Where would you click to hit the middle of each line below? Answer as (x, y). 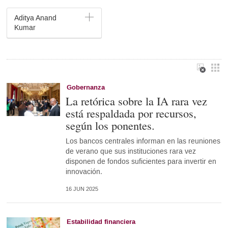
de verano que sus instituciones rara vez (131, 152)
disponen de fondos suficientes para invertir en (141, 162)
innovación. (84, 172)
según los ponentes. (110, 125)
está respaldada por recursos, (131, 113)
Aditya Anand (36, 18)
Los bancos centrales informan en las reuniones (143, 141)
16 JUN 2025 (82, 189)
